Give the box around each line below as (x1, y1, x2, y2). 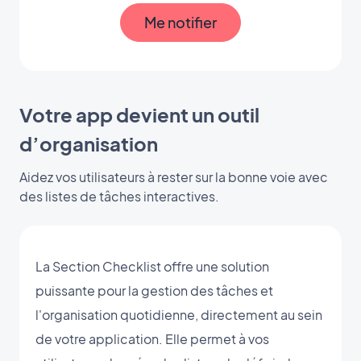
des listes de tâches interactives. (19, 187, 219, 205)
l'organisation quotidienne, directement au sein (35, 305, 322, 323)
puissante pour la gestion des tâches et (35, 281, 273, 299)
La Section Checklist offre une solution (35, 257, 269, 275)
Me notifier (144, 13, 217, 32)
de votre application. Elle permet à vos (35, 330, 269, 347)
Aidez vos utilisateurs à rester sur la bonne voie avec (19, 168, 328, 185)
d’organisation (19, 131, 158, 156)
